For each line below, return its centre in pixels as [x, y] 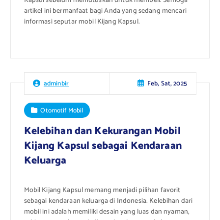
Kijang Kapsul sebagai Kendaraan [103, 146]
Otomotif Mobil [62, 110]
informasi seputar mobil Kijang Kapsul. [82, 22]
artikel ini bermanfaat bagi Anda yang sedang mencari [105, 11]
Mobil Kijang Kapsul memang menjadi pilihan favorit [102, 190]
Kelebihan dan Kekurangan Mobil [102, 131]
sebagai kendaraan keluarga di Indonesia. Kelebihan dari [108, 201]
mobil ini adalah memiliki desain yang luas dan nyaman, [107, 212]
